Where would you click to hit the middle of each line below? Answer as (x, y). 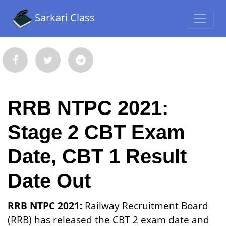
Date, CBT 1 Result (97, 156)
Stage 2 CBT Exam (96, 132)
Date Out (49, 181)
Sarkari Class (64, 18)
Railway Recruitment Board (145, 206)
